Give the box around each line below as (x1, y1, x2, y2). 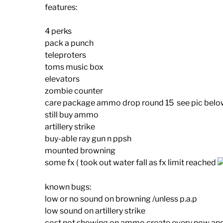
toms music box (45, 62, 104, 72)
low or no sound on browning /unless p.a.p (45, 194, 197, 204)
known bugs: (45, 182, 91, 192)
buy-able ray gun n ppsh (45, 134, 131, 144)
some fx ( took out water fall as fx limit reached (45, 158, 218, 168)
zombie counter (45, 86, 103, 96)
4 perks (45, 26, 72, 36)
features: (45, 2, 77, 12)
